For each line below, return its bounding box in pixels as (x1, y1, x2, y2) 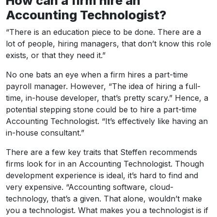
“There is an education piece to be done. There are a (6, 27, 201, 37)
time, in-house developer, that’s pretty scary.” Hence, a (6, 93, 208, 103)
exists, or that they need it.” (6, 50, 106, 60)
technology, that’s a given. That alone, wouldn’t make (6, 193, 202, 203)
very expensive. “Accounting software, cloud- (6, 182, 173, 192)
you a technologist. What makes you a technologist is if (6, 205, 208, 215)
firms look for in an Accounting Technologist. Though (6, 158, 204, 169)
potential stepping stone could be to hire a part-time (6, 104, 197, 114)
